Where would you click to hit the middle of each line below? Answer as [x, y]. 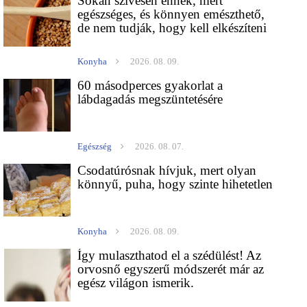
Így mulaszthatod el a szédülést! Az [170, 256]
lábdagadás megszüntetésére [150, 99]
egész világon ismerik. [136, 283]
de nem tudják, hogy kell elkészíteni [172, 28]
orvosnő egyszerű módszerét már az [171, 269]
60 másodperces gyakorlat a [150, 86]
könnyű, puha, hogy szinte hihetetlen [175, 184]
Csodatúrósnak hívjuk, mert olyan [167, 171]
